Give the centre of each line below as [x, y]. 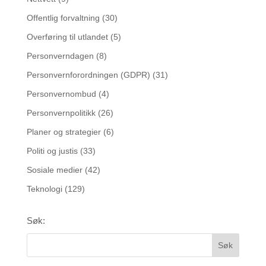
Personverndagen [60, 56]
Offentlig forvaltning [63, 18]
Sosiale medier [54, 170]
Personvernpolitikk [61, 113]
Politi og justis [52, 151]
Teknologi [44, 189]
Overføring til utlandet [67, 37]
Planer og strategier [64, 132]
